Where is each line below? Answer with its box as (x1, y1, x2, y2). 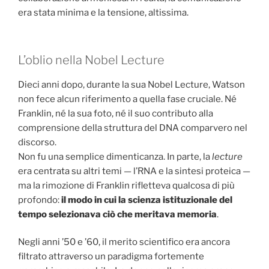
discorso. (18, 136, 56, 148)
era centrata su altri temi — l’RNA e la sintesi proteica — (18, 165, 250, 177)
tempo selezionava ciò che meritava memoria (18, 208, 217, 220)
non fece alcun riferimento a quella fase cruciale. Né (18, 93, 237, 104)
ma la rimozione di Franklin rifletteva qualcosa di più (18, 180, 235, 191)
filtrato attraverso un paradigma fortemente (18, 251, 204, 262)
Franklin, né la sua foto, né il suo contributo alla (18, 107, 213, 119)
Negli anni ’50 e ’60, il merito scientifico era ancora (18, 237, 230, 248)
